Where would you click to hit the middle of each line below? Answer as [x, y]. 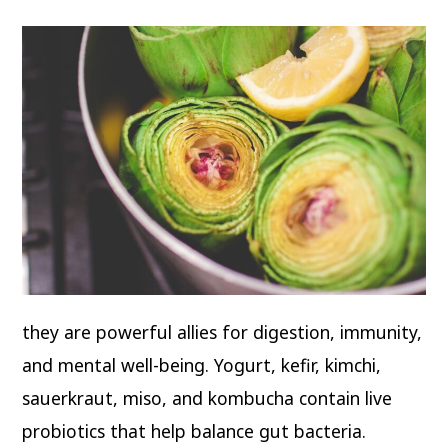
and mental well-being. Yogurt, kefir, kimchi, [202, 365]
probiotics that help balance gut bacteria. [194, 431]
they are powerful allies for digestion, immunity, [222, 332]
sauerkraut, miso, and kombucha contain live [207, 398]
